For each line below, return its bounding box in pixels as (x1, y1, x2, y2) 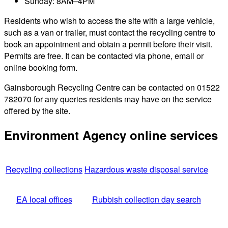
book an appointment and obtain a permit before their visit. (4, 38, 212, 50)
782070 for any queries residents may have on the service (4, 93, 212, 105)
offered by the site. (4, 104, 70, 117)
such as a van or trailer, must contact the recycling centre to (4, 26, 215, 38)
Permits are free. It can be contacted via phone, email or (4, 49, 204, 62)
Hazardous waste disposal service (84, 163, 208, 176)
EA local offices (16, 193, 72, 206)
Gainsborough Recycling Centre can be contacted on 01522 (4, 81, 220, 93)
